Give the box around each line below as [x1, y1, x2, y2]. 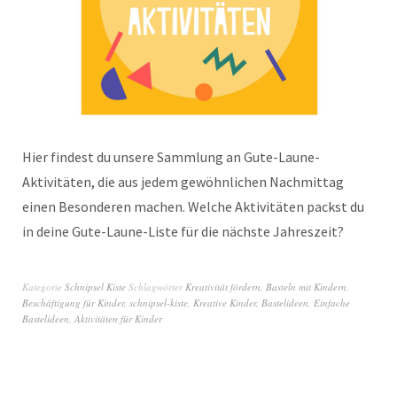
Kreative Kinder [193, 295, 256, 309]
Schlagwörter [128, 279, 185, 293]
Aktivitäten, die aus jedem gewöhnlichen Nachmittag [22, 172, 344, 191]
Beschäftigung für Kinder [22, 295, 124, 309]
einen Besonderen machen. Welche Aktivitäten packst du [22, 197, 364, 215]
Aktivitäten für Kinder [74, 311, 162, 325]
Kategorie [22, 279, 65, 293]
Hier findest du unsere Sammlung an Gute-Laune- [22, 147, 320, 166]
